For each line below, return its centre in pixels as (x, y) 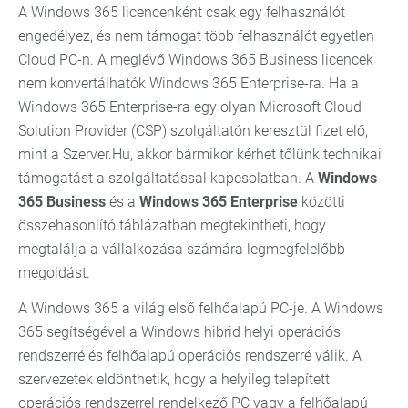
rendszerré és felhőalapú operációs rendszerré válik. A (190, 356)
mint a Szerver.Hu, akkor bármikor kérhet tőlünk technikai (200, 155)
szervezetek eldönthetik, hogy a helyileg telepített (174, 380)
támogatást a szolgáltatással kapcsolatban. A (168, 178)
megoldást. (54, 273)
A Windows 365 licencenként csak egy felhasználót (182, 13)
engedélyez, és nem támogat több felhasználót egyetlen (196, 36)
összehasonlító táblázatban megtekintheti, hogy (172, 226)
